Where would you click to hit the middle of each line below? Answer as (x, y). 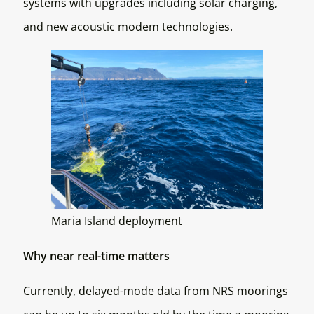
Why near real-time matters (96, 256)
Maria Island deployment (116, 221)
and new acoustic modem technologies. (128, 27)
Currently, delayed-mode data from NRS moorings (155, 291)
